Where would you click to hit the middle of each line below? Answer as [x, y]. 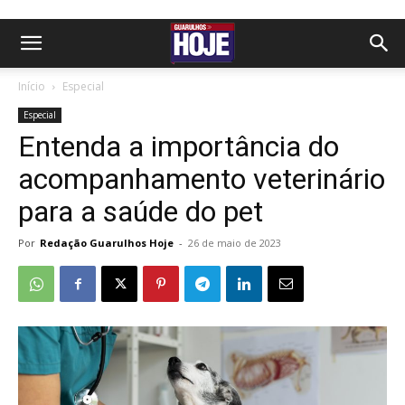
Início [32, 86]
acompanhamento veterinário [202, 179]
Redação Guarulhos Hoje [107, 243]
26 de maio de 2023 [235, 243]
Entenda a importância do [179, 146]
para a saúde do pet [141, 212]
